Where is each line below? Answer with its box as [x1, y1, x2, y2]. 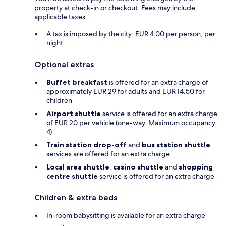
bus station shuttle [142, 140, 210, 149]
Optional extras [34, 59, 94, 69]
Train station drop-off [46, 140, 127, 149]
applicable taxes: [34, 12, 87, 21]
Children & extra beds [34, 192, 117, 202]
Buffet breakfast [46, 77, 107, 87]
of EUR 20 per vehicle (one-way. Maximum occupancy [46, 118, 215, 127]
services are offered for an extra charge [46, 149, 170, 158]
